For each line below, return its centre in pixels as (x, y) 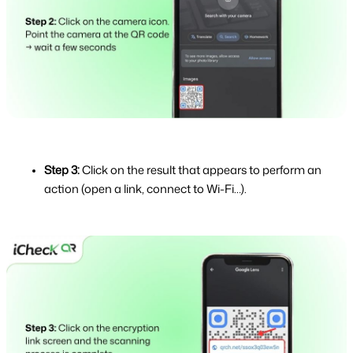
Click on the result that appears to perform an (202, 170)
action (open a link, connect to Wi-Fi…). (145, 189)
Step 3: (63, 170)
